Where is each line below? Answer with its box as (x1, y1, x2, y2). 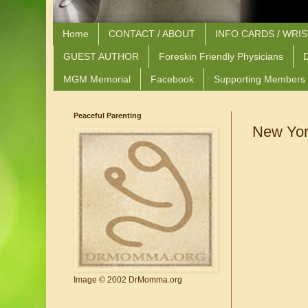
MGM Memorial (63, 73, 131, 85)
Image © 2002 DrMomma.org (74, 275, 182, 285)
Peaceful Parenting (74, 111, 142, 120)
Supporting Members (214, 73, 305, 85)
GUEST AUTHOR (63, 51, 139, 63)
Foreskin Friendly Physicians (159, 51, 283, 63)
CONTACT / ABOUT (109, 28, 195, 40)
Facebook (151, 73, 194, 85)
